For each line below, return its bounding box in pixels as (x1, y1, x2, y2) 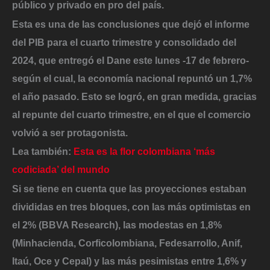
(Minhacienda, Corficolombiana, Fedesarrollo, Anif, (12, 237, 242, 248)
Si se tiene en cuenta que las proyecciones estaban (12, 183, 246, 194)
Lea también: (12, 146, 74, 157)
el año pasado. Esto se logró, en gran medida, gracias (12, 90, 257, 102)
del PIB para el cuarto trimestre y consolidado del (12, 36, 236, 48)
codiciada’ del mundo (12, 164, 110, 175)
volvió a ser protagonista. (12, 127, 128, 138)
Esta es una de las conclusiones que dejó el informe (12, 18, 250, 30)
